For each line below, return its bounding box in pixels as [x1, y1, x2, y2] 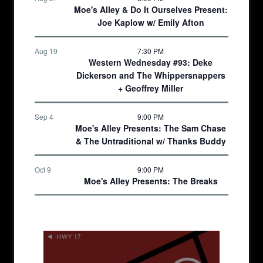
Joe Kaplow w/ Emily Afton [97, 16, 204, 28]
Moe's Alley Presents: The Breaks [83, 174, 218, 187]
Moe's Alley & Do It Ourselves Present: [73, 3, 228, 15]
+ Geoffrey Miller [118, 82, 183, 94]
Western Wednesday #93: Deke [89, 56, 213, 68]
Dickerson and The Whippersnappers [76, 69, 225, 81]
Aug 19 [35, 45, 58, 56]
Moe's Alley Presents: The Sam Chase [75, 122, 226, 134]
